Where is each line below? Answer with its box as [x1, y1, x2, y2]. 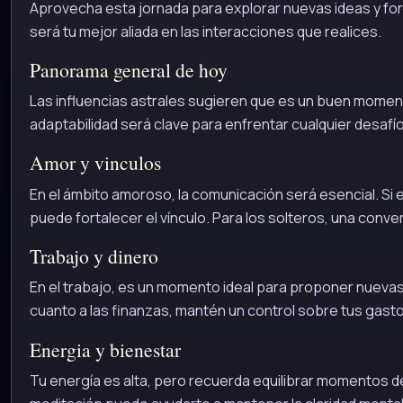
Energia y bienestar [30, 336, 181, 363]
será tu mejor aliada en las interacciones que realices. [30, 21, 381, 41]
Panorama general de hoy [30, 56, 228, 83]
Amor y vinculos [30, 149, 161, 176]
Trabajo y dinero [30, 243, 158, 270]
